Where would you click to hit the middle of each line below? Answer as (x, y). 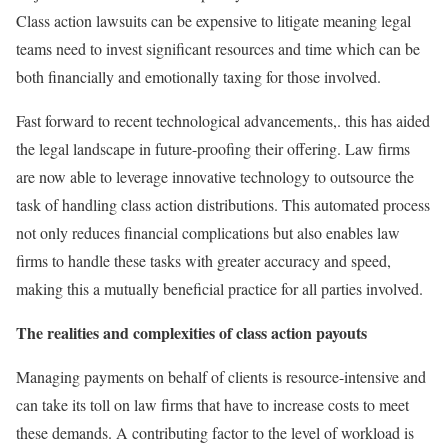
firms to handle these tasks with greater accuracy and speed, (203, 260)
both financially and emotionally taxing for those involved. (198, 76)
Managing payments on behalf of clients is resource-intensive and (221, 376)
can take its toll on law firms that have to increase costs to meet (212, 404)
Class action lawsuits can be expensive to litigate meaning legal (213, 20)
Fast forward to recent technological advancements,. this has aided (223, 120)
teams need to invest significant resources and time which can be (218, 48)
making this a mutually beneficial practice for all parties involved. (219, 288)
